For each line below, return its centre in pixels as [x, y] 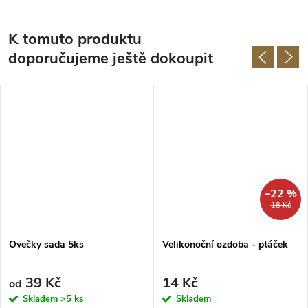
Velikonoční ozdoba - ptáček [225, 245]
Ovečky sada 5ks [46, 245]
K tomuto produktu [75, 39]
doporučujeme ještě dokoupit [111, 58]
